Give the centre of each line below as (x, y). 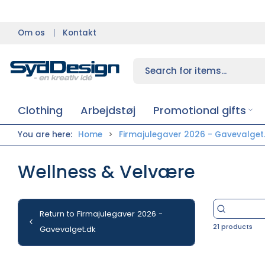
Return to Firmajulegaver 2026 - (101, 214)
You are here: (45, 135)
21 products (233, 226)
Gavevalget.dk (67, 229)
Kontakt (80, 33)
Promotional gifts (200, 110)
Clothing (40, 110)
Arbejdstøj (108, 110)
